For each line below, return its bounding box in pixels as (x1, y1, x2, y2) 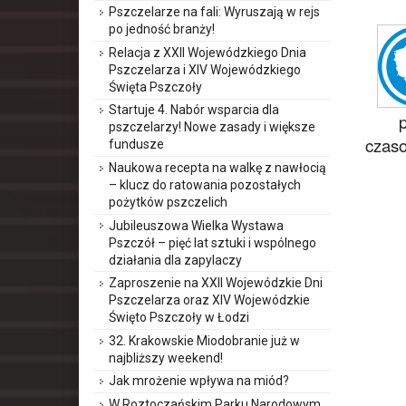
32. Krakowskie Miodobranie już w (109, 333, 300, 348)
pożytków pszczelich (109, 194, 227, 209)
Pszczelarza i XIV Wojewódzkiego (109, 62, 301, 77)
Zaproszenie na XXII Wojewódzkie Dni (109, 275, 323, 291)
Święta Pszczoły (109, 79, 202, 94)
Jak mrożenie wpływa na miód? (109, 373, 289, 389)
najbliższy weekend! (109, 350, 223, 365)
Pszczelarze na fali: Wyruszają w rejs (109, 5, 320, 20)
